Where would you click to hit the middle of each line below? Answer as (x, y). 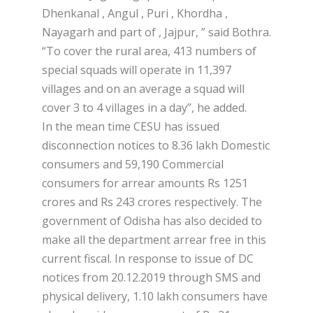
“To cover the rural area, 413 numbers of (149, 51)
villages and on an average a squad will (143, 89)
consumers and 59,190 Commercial (133, 165)
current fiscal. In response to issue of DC (148, 259)
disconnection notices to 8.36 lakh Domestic (156, 146)
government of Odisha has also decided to (152, 221)
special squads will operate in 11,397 (137, 70)
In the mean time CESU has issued (131, 127)
